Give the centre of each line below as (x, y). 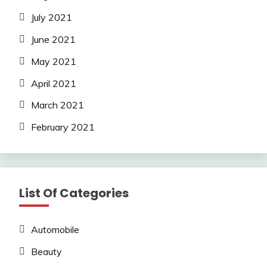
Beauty (46, 252)
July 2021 (52, 18)
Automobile (55, 230)
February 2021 (63, 127)
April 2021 (54, 83)
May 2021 (54, 61)
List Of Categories (74, 193)
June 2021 (53, 40)
